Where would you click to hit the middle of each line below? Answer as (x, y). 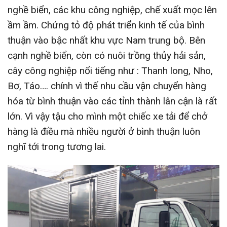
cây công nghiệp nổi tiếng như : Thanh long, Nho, (110, 70)
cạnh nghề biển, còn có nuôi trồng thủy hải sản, (107, 55)
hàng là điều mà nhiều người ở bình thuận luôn (104, 131)
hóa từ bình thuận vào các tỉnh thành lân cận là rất (112, 101)
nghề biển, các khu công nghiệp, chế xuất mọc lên (112, 10)
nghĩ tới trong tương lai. (57, 146)
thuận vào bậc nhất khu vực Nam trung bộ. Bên (106, 40)
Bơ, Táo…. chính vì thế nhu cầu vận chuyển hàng (107, 86)
